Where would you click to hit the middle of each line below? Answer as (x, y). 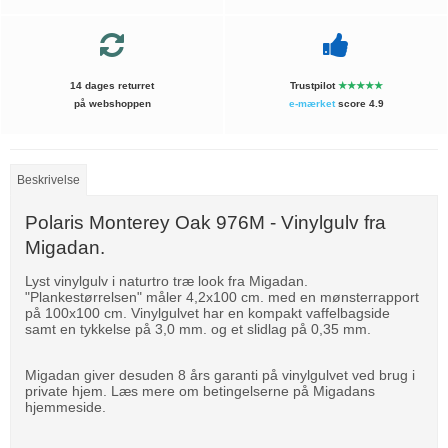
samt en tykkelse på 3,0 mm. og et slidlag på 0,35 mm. (198, 329)
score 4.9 (359, 104)
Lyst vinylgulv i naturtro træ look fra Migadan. (166, 281)
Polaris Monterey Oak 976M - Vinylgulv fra (205, 223)
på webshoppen (112, 104)
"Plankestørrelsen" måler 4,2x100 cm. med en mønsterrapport (222, 297)
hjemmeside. (65, 407)
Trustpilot (313, 86)
